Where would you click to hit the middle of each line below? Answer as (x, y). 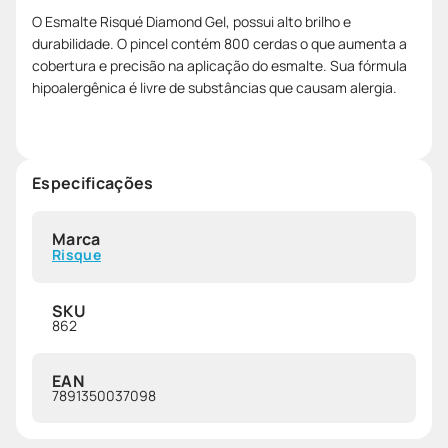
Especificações (93, 182)
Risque (76, 254)
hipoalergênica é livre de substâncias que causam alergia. (214, 87)
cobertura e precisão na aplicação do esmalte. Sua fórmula (219, 65)
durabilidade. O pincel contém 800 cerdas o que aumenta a (219, 43)
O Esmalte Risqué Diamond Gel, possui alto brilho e (191, 21)
